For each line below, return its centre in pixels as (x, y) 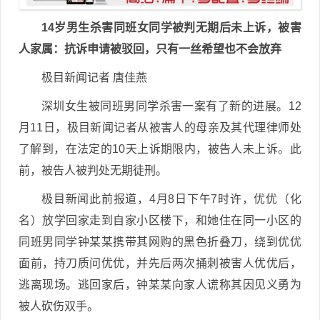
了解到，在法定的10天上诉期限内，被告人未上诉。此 (160, 149)
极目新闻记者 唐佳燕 (94, 78)
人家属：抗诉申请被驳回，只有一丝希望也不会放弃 (150, 49)
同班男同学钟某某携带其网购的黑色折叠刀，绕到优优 (160, 242)
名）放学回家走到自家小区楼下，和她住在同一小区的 (160, 221)
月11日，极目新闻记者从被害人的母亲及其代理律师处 (160, 128)
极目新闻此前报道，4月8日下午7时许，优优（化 (171, 199)
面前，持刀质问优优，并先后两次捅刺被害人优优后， (160, 264)
